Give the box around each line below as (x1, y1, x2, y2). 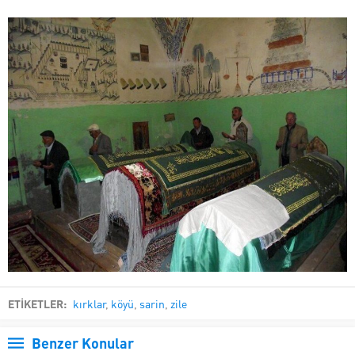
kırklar (73, 296, 105, 311)
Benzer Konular (32, 334, 134, 352)
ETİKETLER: (8, 296, 69, 311)
